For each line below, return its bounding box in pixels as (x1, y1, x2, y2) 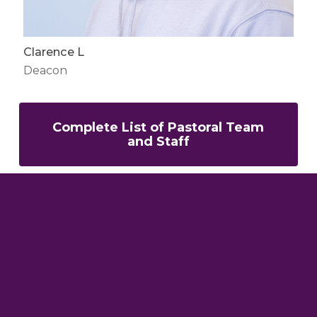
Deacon (23, 63, 67, 77)
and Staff (127, 134, 190, 150)
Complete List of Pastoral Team (52, 120, 265, 136)
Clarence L (23, 44, 84, 59)
